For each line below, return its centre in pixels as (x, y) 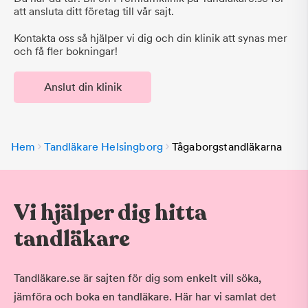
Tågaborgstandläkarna (227, 147)
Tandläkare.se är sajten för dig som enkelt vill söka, (137, 278)
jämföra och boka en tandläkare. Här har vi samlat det (145, 297)
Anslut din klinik (82, 87)
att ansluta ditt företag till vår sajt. (94, 11)
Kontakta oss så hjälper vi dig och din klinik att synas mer (151, 38)
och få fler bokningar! (66, 51)
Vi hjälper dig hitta (110, 213)
